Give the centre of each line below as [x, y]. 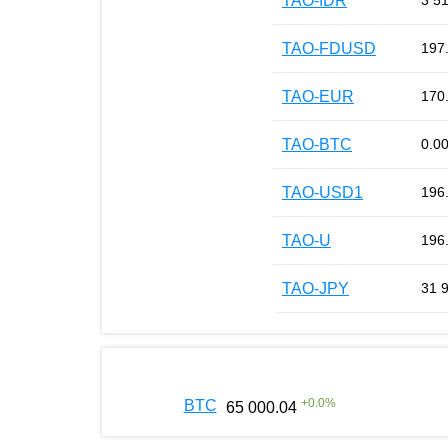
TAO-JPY [315, 288]
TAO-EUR [318, 96]
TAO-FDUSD [329, 48]
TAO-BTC [317, 144]
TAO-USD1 [322, 192]
